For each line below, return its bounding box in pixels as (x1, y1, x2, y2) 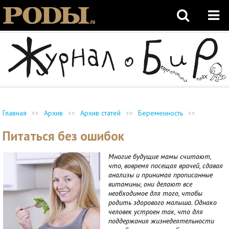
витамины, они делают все (108, 179, 192, 189)
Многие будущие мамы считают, (108, 152, 211, 162)
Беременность (138, 108, 183, 118)
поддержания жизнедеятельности (108, 216, 214, 226)
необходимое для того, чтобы (108, 189, 202, 198)
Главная (3, 108, 27, 118)
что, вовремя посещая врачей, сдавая (108, 161, 223, 171)
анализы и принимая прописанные (108, 170, 213, 180)
